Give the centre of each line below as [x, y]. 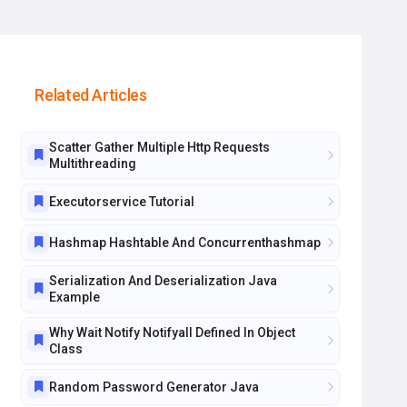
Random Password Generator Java [154, 387]
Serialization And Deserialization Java [164, 281]
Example [75, 297]
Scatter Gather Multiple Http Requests [160, 147]
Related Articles [91, 95]
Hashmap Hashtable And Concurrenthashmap [185, 243]
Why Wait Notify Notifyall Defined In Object [173, 333]
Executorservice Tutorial [122, 202]
